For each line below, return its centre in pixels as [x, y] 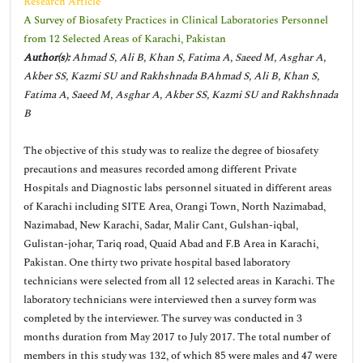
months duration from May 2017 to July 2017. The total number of [177, 337]
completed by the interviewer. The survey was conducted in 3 [163, 318]
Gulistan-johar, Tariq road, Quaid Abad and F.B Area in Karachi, [171, 244]
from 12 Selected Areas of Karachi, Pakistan [125, 39]
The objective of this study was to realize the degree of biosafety [171, 151]
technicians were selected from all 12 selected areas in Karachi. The [179, 281]
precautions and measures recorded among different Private [160, 169]
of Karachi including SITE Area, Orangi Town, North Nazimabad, [175, 207]
